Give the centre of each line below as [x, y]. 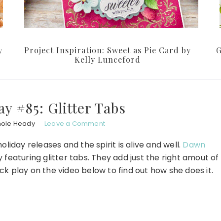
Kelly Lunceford [108, 60]
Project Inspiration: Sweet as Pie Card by [108, 50]
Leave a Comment [75, 124]
